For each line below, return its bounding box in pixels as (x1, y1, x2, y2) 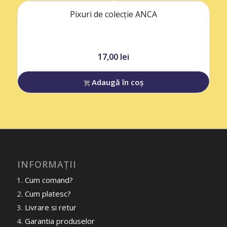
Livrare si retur (24, 202, 77, 213)
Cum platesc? (24, 188, 71, 199)
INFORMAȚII (17, 158, 77, 171)
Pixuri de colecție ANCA (69, 9, 157, 20)
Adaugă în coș (90, 77, 144, 88)
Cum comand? (24, 175, 73, 185)
